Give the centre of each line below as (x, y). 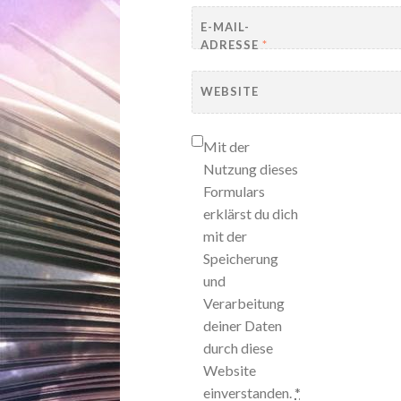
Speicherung (241, 259)
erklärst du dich (251, 214)
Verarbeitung (244, 303)
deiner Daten (243, 326)
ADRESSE (232, 44)
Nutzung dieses (251, 169)
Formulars (235, 192)
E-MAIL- (226, 26)
